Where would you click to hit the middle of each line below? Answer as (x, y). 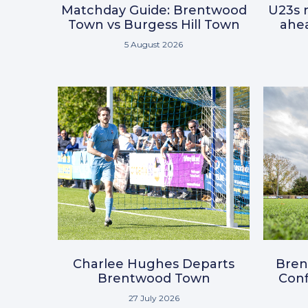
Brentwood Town (154, 279)
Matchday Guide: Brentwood (154, 11)
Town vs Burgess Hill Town (154, 25)
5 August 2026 (154, 45)
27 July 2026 (154, 298)
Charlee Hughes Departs (154, 264)
